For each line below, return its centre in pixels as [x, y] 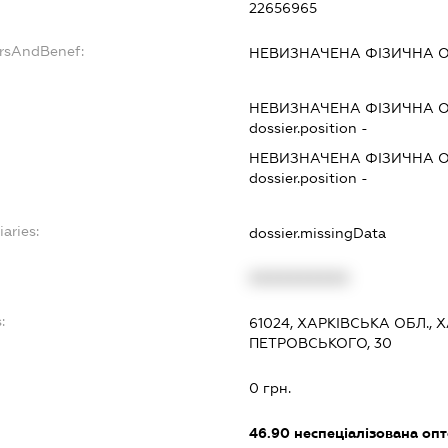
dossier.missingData [318, 233]
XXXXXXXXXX [299, 278]
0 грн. [270, 388]
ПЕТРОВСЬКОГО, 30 [321, 343]
